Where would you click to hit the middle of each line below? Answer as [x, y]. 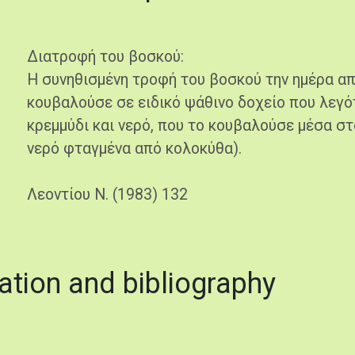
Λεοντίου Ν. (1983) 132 [107, 195]
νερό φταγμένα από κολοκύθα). [134, 149]
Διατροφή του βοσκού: [105, 57]
